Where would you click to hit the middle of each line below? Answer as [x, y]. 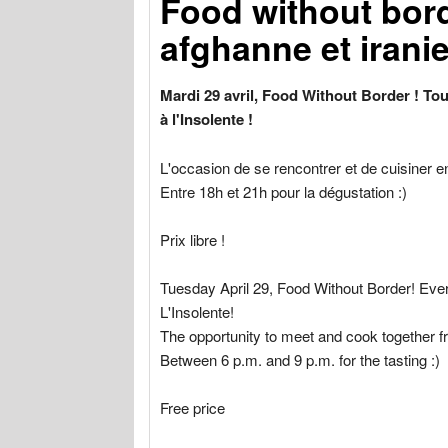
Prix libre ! [193, 239]
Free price [193, 407]
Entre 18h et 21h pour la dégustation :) [284, 191]
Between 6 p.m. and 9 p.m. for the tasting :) [300, 359]
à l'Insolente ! [207, 119]
